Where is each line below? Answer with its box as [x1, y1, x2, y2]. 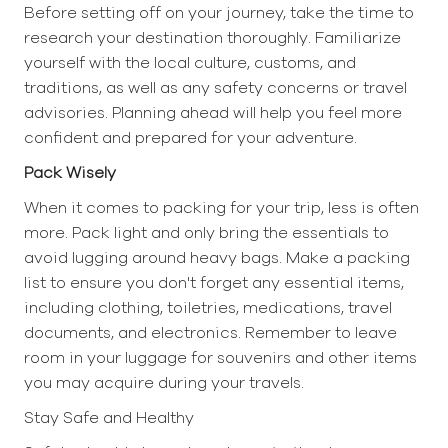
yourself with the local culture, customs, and [24, 55, 356, 71]
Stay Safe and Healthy [24, 410, 194, 426]
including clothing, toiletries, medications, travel [24, 300, 392, 316]
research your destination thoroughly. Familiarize [24, 30, 401, 46]
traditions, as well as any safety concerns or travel [24, 80, 407, 96]
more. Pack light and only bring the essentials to [24, 225, 389, 241]
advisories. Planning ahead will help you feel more [24, 105, 402, 121]
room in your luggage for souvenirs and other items [24, 350, 417, 366]
